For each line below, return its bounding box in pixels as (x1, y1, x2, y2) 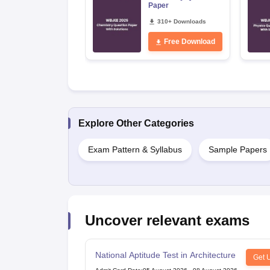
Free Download (164, 37, 215, 46)
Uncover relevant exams (84, 212, 250, 228)
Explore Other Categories (78, 118, 194, 128)
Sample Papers (208, 144, 267, 154)
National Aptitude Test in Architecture (95, 250, 236, 260)
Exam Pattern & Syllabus (87, 144, 182, 154)
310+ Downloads (157, 18, 206, 25)
